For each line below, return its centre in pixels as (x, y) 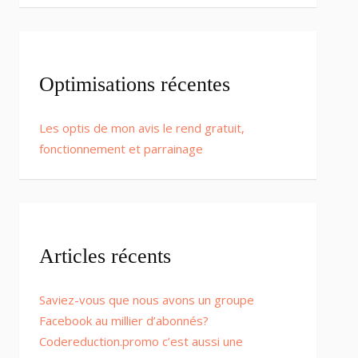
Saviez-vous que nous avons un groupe (147, 300)
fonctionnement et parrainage (121, 149)
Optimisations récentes (135, 84)
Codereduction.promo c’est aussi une (141, 341)
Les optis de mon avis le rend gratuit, (142, 128)
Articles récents (105, 256)
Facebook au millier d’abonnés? (124, 320)
